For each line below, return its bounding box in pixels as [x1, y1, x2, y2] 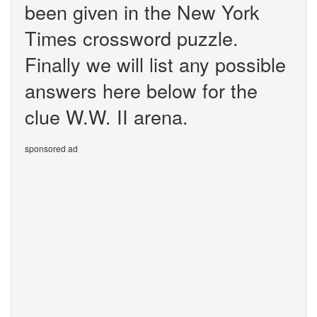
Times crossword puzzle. [25, 24, 238, 52]
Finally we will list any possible [25, 50, 286, 78]
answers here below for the [25, 76, 258, 104]
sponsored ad [25, 142, 78, 154]
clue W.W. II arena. [25, 103, 188, 130]
